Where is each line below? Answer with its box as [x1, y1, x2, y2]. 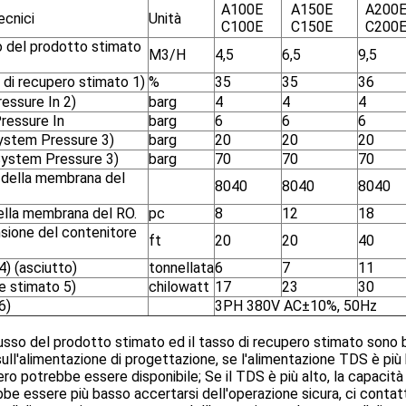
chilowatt [149, 278, 209, 295]
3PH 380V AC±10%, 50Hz [215, 297, 377, 314]
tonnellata [149, 259, 214, 276]
